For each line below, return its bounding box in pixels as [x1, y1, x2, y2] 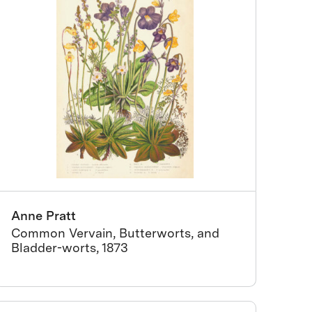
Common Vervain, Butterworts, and [11, 226, 220, 240]
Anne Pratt [11, 208, 77, 223]
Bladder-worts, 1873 [11, 240, 129, 255]
